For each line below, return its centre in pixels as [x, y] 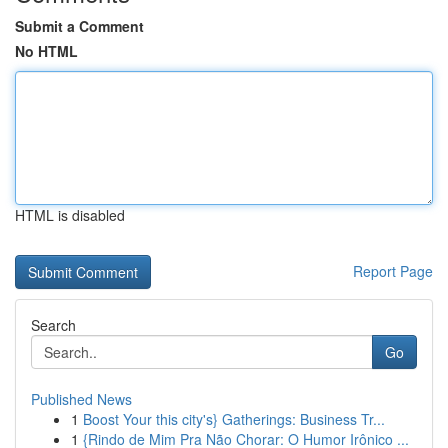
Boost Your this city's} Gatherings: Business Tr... [234, 419]
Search [53, 325]
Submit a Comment [79, 26]
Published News [81, 399]
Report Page [393, 271]
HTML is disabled [70, 215]
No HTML [46, 51]
